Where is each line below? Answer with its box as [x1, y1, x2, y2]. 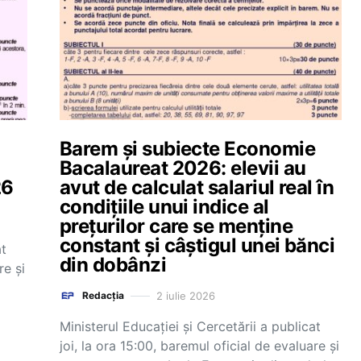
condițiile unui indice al [60, 195, 269, 218]
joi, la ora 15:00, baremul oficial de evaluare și [60, 338, 339, 354]
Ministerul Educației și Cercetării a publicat [60, 318, 321, 334]
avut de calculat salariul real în [60, 176, 334, 199]
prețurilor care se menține [60, 214, 293, 238]
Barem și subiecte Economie [60, 137, 315, 160]
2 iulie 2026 [156, 288, 215, 302]
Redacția [82, 289, 124, 301]
